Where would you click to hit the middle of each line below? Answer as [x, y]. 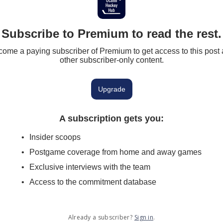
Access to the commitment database [93, 182]
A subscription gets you [110, 118]
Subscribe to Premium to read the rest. [111, 34]
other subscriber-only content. [111, 60]
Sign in [144, 217]
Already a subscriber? [100, 217]
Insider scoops [55, 137]
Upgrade [111, 89]
